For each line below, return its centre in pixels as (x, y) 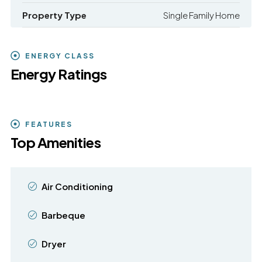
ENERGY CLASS (60, 56)
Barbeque (63, 215)
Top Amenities (56, 142)
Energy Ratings (58, 73)
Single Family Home (202, 15)
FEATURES (49, 124)
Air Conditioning (77, 186)
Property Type (54, 15)
